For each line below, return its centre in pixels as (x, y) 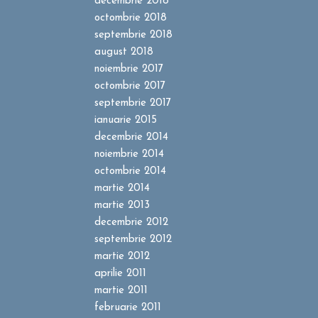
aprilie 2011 (120, 274)
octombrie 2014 (130, 172)
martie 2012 (122, 257)
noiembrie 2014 (129, 155)
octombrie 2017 (130, 87)
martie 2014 (122, 189)
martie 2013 (122, 206)
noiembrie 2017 (128, 70)
